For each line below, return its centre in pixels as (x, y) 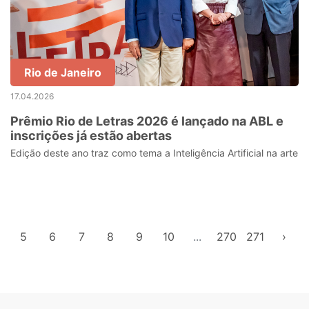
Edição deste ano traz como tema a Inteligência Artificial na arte (154, 153)
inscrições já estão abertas (91, 136)
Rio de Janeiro (63, 72)
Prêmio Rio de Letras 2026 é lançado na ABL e (147, 121)
